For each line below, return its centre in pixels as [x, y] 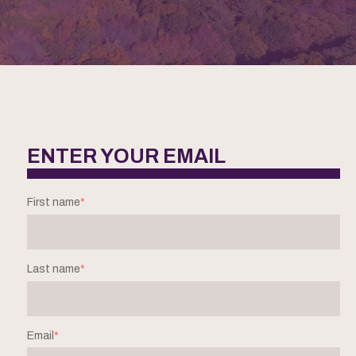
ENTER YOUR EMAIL [127, 157]
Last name [54, 269]
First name [54, 203]
